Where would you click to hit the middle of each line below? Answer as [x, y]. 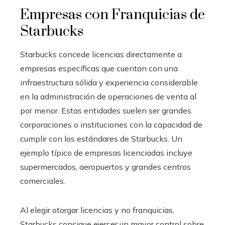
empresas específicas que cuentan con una [99, 69]
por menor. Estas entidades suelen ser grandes [106, 111]
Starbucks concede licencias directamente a [101, 54]
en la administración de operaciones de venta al [108, 97]
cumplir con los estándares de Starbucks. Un [101, 139]
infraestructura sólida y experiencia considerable [109, 83]
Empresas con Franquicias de [113, 15]
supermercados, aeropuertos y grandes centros [105, 167]
